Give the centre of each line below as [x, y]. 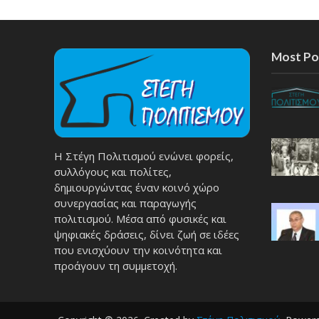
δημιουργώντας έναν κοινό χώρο [136, 187]
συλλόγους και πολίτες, [113, 171]
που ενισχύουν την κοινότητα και [138, 250]
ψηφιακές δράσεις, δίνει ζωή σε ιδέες [146, 234]
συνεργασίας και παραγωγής [125, 203]
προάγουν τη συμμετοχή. [115, 265]
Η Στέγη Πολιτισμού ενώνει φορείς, [143, 156]
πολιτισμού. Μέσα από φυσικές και [140, 218]
